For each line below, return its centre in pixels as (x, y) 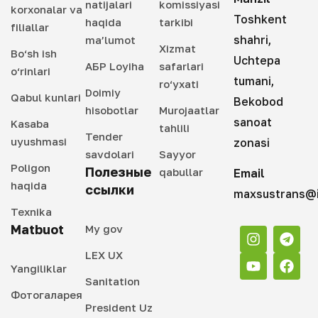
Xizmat (177, 48)
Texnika (31, 211)
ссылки (109, 189)
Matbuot (37, 229)
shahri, (252, 39)
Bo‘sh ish (34, 53)
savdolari (109, 154)
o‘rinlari (31, 71)
